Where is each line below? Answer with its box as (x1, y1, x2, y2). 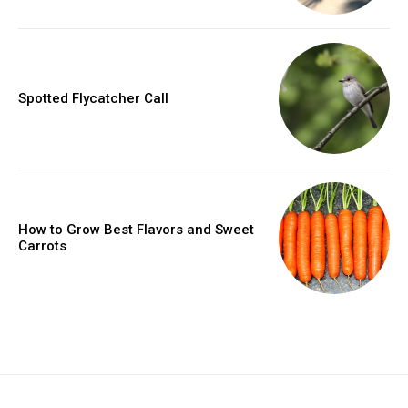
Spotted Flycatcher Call (18, 89, 168, 107)
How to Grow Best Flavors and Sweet (18, 221, 254, 239)
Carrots (18, 238, 66, 255)
